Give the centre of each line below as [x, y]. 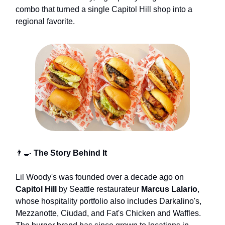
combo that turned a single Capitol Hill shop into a [104, 10]
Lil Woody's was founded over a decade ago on [100, 177]
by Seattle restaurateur [99, 189]
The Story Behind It [69, 153]
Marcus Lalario [169, 189]
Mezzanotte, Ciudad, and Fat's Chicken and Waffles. [108, 213]
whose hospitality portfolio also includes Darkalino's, [108, 201]
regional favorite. [45, 22]
